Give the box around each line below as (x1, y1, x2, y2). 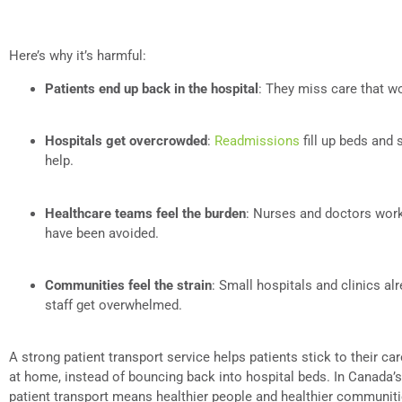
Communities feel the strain (45, 276, 212, 293)
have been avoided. (45, 224, 159, 241)
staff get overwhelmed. (45, 296, 182, 313)
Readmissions (214, 133, 300, 150)
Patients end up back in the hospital (45, 80, 258, 97)
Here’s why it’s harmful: (9, 48, 146, 65)
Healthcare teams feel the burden (45, 205, 246, 222)
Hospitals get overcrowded (45, 133, 207, 150)
